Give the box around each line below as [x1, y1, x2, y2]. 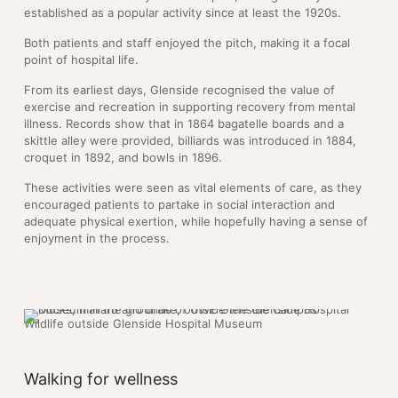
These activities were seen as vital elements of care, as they [24, 179, 362, 195]
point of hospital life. [24, 52, 139, 67]
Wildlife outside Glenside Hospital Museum [24, 315, 262, 330]
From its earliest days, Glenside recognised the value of [24, 82, 335, 97]
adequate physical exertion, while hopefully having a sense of [24, 213, 368, 228]
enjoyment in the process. [24, 230, 170, 245]
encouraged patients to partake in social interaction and [24, 196, 335, 211]
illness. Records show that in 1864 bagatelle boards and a [24, 115, 344, 131]
